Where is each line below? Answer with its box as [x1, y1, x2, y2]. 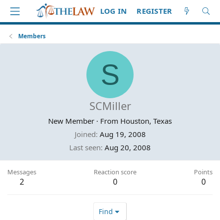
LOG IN [100, 6, 127, 16]
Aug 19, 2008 [99, 129, 146, 139]
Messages [7, 167, 36, 176]
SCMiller [89, 98, 131, 113]
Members [18, 32, 46, 40]
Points [194, 167, 213, 176]
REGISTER [137, 6, 172, 16]
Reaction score [94, 167, 137, 176]
